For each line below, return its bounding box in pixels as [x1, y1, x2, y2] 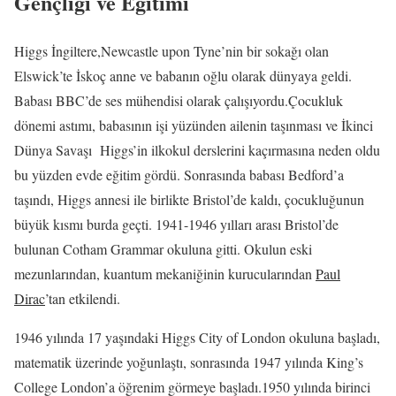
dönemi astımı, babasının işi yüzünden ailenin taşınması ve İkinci [14, 115, 373, 134]
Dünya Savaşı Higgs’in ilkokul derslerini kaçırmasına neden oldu [14, 140, 380, 159]
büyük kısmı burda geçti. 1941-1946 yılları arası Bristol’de [14, 214, 339, 233]
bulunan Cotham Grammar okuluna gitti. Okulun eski [14, 239, 312, 258]
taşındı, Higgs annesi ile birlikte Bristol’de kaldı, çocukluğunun [14, 189, 364, 209]
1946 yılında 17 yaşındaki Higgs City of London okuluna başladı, [14, 327, 380, 346]
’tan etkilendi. [45, 288, 120, 308]
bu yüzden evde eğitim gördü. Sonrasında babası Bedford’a [14, 164, 344, 184]
